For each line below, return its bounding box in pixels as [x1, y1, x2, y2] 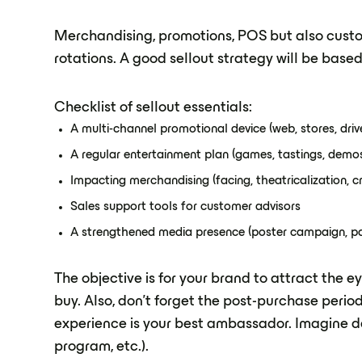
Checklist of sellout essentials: [54, 101, 253, 115]
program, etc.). [54, 340, 149, 354]
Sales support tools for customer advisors [70, 201, 301, 213]
